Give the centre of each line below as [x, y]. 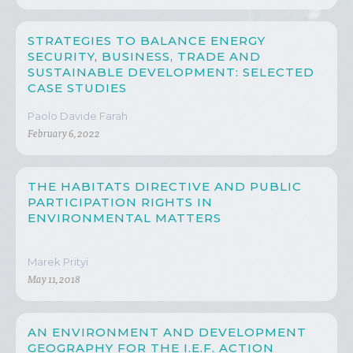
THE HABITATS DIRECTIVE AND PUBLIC [165, 187]
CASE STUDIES [77, 88]
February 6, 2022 [64, 136]
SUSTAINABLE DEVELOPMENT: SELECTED [171, 72]
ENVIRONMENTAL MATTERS [124, 218]
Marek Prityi [58, 262]
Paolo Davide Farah [78, 116]
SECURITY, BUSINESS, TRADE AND [144, 57]
